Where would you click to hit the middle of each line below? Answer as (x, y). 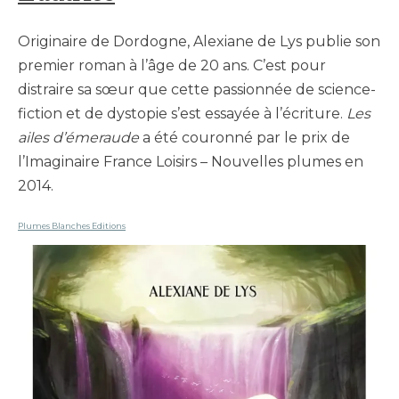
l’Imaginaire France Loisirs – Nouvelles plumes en (191, 162)
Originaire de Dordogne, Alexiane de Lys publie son (199, 42)
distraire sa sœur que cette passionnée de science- (197, 90)
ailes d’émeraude (78, 138)
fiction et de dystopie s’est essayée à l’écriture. (182, 114)
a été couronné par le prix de (244, 138)
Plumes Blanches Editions (72, 226)
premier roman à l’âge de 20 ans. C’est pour (172, 66)
